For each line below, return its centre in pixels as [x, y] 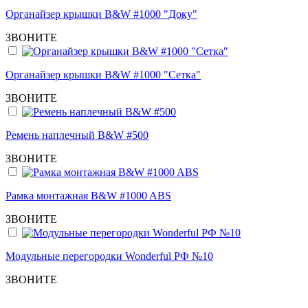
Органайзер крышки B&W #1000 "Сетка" [103, 75]
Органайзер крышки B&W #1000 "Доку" [101, 14]
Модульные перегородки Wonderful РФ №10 [109, 256]
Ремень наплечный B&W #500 [77, 135]
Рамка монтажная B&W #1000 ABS [88, 196]
